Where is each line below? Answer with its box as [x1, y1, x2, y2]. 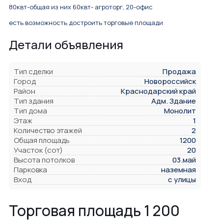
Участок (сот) [14, 145, 63, 156]
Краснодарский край [121, 86, 196, 97]
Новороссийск [144, 76, 196, 87]
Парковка [14, 165, 47, 175]
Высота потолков [14, 155, 75, 165]
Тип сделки [14, 66, 53, 77]
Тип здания [14, 96, 54, 107]
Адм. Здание [151, 96, 196, 107]
